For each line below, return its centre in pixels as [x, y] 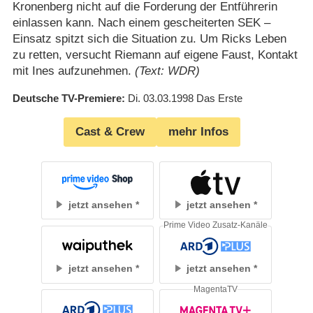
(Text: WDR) [167, 71]
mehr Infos [198, 132]
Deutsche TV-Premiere [67, 98]
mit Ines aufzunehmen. [73, 71]
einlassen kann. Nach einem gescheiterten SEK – [141, 22]
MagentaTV [216, 289]
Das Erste [219, 98]
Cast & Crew [110, 132]
